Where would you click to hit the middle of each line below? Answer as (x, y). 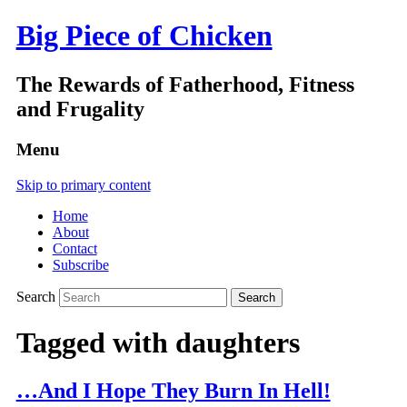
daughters (237, 342)
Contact (74, 248)
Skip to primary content (83, 184)
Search (35, 296)
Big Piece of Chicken (144, 36)
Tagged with (95, 342)
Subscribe (80, 264)
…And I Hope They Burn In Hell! (173, 391)
